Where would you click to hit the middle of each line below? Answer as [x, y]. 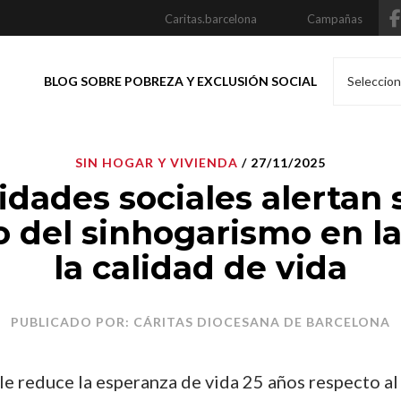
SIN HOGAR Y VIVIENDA [157, 162]
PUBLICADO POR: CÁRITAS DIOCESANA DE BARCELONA [200, 322]
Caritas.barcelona [211, 19]
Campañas [335, 19]
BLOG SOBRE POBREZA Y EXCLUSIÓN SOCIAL [180, 81]
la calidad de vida [200, 268]
